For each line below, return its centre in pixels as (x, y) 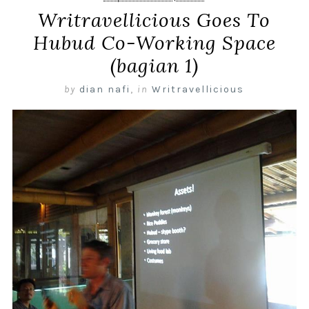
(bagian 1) (154, 66)
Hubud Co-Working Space (154, 43)
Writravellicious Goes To (154, 20)
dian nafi (105, 90)
